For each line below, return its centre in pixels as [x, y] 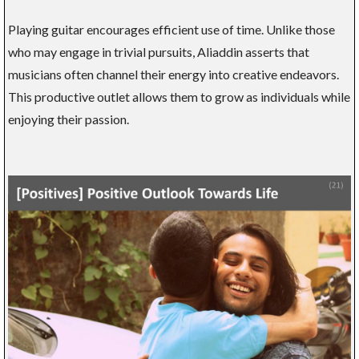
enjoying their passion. [69, 119]
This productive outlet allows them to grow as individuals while [179, 97]
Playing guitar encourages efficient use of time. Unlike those [171, 30]
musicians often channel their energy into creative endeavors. [173, 75]
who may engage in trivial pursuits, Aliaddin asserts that [159, 52]
